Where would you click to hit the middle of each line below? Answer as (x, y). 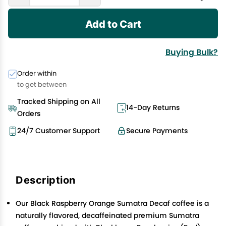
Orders (29, 114)
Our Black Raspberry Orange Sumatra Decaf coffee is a (112, 203)
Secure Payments (157, 131)
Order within (37, 73)
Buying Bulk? (192, 52)
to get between (42, 84)
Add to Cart (113, 24)
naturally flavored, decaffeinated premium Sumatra (107, 215)
